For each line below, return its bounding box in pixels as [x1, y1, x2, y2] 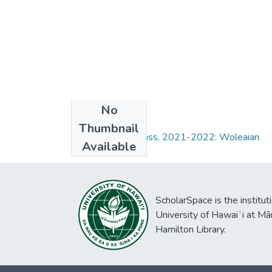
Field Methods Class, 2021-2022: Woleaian [71, 130, 259, 144]
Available [82, 138, 136, 155]
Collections [71, 109, 133, 126]
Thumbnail [79, 120, 139, 137]
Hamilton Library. [155, 223, 226, 236]
